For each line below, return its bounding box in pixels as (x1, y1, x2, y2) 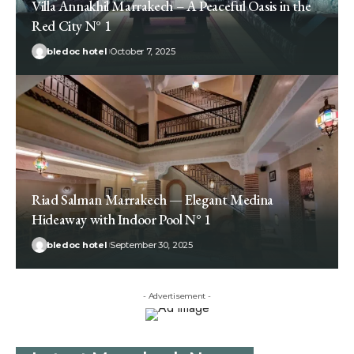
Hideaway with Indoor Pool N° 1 (32, 210, 211, 229)
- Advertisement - (143, 291, 211, 302)
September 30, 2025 (110, 239, 193, 251)
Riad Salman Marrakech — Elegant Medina (32, 190, 273, 209)
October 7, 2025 (110, 46, 175, 58)
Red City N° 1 (32, 17, 111, 36)
